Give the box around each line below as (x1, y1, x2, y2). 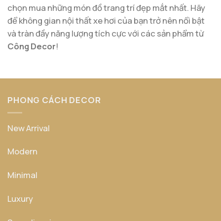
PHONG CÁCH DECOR (7, 94, 101, 106)
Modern (7, 146, 37, 157)
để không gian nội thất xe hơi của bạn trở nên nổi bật (7, 14, 205, 26)
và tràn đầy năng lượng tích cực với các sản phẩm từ (7, 27, 204, 39)
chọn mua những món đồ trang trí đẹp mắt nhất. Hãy (7, 1, 205, 13)
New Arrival (7, 122, 50, 134)
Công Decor (7, 40, 56, 52)
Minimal (7, 169, 37, 181)
